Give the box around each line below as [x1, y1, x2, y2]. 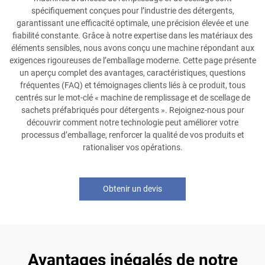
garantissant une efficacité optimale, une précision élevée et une [17, 18, 248, 28]
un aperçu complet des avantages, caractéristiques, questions [20, 67, 245, 77]
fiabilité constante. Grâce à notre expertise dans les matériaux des [12, 30, 253, 40]
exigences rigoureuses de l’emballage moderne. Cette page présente [9, 55, 256, 65]
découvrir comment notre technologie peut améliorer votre [27, 117, 238, 127]
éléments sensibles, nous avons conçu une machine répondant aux [11, 43, 254, 53]
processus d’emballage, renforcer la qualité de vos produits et [21, 130, 244, 140]
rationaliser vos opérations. [82, 142, 183, 152]
